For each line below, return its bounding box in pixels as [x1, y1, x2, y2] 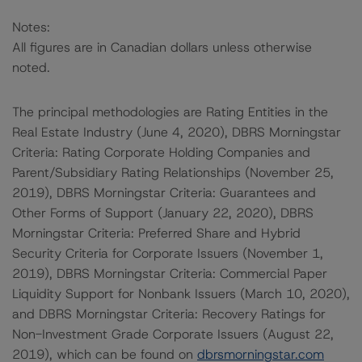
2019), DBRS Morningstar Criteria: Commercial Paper [12, 265, 327, 282]
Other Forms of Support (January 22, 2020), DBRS [12, 204, 314, 221]
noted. [12, 59, 50, 76]
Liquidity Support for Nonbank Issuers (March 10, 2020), [12, 285, 350, 302]
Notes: [12, 19, 50, 36]
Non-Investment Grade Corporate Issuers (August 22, [12, 326, 334, 343]
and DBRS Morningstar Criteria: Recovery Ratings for [12, 305, 326, 322]
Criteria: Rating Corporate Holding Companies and [12, 144, 310, 161]
